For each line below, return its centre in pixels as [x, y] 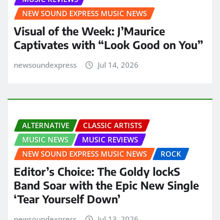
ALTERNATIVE [46, 125]
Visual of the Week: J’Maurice [89, 31]
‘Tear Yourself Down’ [67, 199]
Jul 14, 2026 [118, 65]
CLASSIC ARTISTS [112, 125]
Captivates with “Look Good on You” [109, 45]
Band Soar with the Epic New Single [106, 185]
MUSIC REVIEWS [110, 139]
